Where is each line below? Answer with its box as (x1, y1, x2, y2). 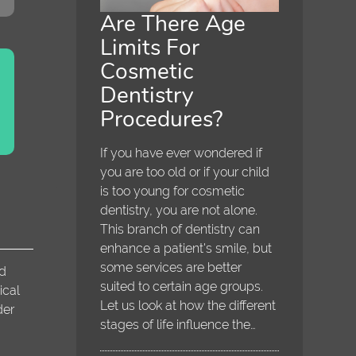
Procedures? (100, 104, 223, 135)
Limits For (100, 33, 200, 64)
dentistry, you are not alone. (100, 203, 258, 219)
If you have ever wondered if (100, 145, 263, 161)
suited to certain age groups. (100, 279, 264, 295)
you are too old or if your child (100, 164, 270, 180)
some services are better (100, 260, 242, 276)
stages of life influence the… (100, 317, 257, 333)
